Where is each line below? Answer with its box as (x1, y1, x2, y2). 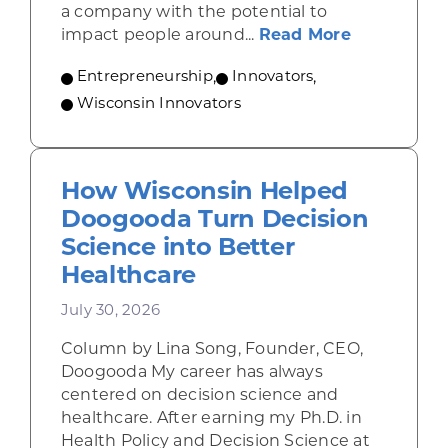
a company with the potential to (60, 5, 328, 22)
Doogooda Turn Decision (60, 209, 369, 234)
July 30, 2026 (60, 304, 161, 320)
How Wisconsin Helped (60, 181, 348, 206)
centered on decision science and (60, 388, 339, 405)
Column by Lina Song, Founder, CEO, (60, 342, 364, 359)
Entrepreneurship (76, 70, 213, 86)
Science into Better (60, 237, 295, 262)
